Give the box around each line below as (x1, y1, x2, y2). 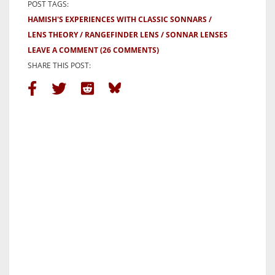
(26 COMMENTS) (100, 44, 159, 55)
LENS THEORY (28, 29, 78, 40)
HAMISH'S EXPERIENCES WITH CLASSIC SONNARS (28, 14, 207, 25)
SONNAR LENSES (166, 29, 228, 40)
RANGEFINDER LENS (85, 29, 159, 40)
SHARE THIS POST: (28, 60, 91, 71)
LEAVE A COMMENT (28, 44, 98, 55)
